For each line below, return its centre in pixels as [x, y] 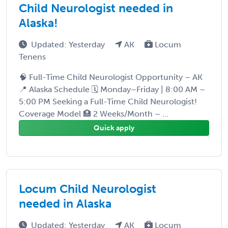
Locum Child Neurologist [88, 189]
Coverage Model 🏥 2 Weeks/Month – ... [94, 113]
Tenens [32, 56]
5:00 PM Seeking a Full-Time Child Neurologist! [108, 101]
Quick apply [114, 128]
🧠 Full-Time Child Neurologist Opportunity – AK [111, 77]
